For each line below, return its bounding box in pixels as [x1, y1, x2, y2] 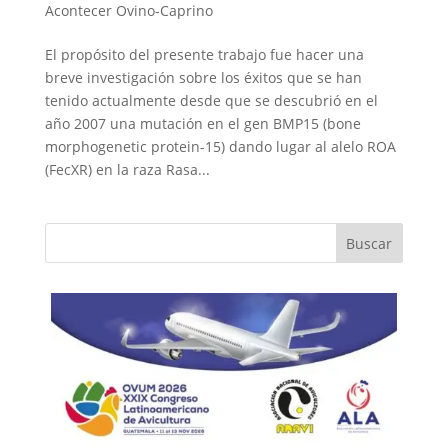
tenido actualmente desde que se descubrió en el [44, 90, 378, 110]
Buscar [346, 233, 393, 253]
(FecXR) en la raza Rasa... [44, 159, 210, 179]
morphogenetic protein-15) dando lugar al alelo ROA [44, 136, 396, 156]
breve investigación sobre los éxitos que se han [44, 67, 362, 87]
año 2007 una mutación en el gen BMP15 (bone [44, 113, 361, 133]
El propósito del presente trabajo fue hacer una [44, 44, 364, 64]
